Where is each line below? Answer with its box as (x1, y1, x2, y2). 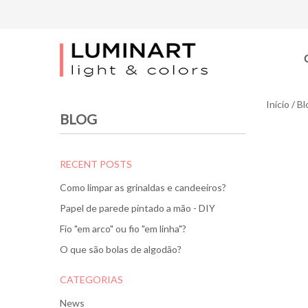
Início (266, 98, 289, 110)
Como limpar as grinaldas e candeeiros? (60, 181, 226, 193)
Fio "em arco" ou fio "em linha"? (60, 223, 186, 234)
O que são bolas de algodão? (60, 243, 181, 255)
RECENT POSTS (60, 158, 132, 170)
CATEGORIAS (60, 274, 123, 285)
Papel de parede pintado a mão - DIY (60, 202, 215, 214)
